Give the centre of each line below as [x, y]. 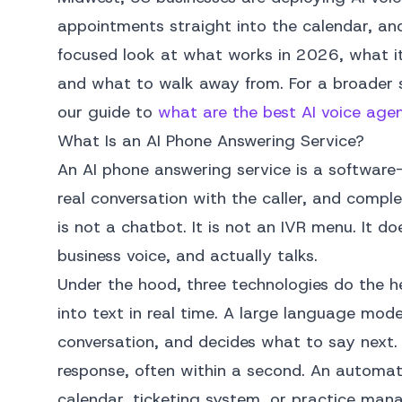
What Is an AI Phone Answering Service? [211, 141]
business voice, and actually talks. [188, 256]
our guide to [108, 112]
